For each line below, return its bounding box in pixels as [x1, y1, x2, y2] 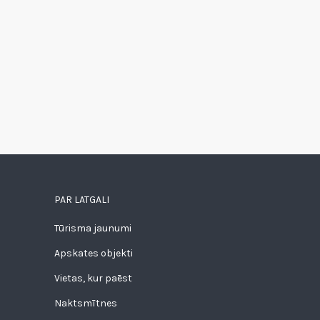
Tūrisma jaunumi [54, 221, 131, 234]
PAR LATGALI [54, 193, 109, 206]
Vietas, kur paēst [54, 271, 132, 284]
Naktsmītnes [54, 296, 117, 309]
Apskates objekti [54, 246, 133, 259]
